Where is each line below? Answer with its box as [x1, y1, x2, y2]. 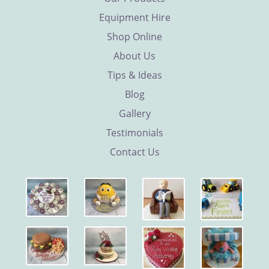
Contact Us [109, 145, 160, 159]
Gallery [118, 107, 151, 120]
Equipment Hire [98, 11, 171, 24]
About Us [113, 49, 156, 62]
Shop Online [107, 30, 162, 43]
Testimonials [106, 126, 163, 139]
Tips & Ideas [107, 68, 162, 82]
